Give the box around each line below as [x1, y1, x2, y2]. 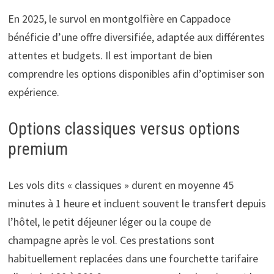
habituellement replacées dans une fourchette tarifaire [7, 251, 258, 265]
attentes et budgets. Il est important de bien [7, 48, 212, 62]
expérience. [7, 84, 59, 99]
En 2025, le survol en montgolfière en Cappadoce [7, 11, 231, 26]
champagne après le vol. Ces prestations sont [7, 232, 215, 247]
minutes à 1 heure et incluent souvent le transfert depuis [7, 196, 266, 210]
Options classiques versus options [7, 118, 240, 139]
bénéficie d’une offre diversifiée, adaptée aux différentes [7, 29, 265, 44]
